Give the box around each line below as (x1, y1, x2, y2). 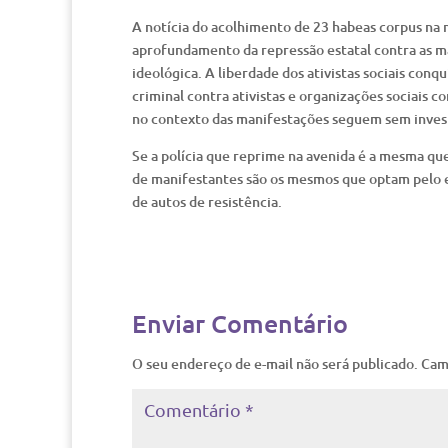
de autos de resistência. (132, 192, 282, 211)
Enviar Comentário (132, 307, 348, 339)
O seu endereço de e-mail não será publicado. (132, 354, 418, 373)
